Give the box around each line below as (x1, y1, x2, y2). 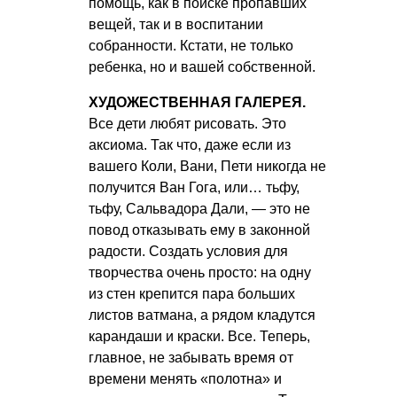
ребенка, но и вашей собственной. (89, 58, 315, 74)
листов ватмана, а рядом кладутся (89, 307, 315, 323)
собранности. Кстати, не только (89, 37, 293, 53)
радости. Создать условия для (89, 243, 288, 259)
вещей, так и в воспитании (89, 16, 263, 32)
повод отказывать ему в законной (89, 222, 310, 237)
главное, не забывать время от (89, 349, 293, 365)
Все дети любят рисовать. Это (89, 115, 286, 131)
